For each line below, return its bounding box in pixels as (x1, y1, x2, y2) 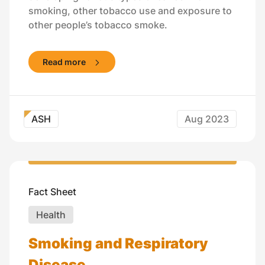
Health (36, 208, 66, 221)
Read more (43, 56, 86, 67)
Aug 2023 (185, 112, 229, 125)
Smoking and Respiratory (28, 234, 208, 252)
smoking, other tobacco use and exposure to (28, 4, 232, 17)
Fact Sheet (28, 185, 76, 198)
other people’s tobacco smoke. (28, 18, 167, 31)
